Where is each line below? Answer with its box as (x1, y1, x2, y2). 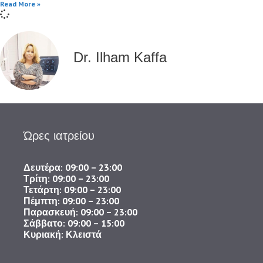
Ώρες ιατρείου (23, 129, 95, 142)
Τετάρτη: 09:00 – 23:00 (23, 183, 121, 195)
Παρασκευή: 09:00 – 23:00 (23, 205, 137, 218)
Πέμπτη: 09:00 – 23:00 (23, 194, 119, 207)
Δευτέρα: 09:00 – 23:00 (23, 161, 122, 173)
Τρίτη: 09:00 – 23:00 (23, 172, 109, 184)
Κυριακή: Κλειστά (23, 228, 102, 240)
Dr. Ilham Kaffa (73, 49, 167, 66)
